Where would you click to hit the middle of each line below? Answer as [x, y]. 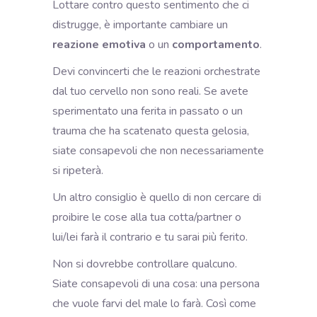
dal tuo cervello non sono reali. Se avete [150, 91]
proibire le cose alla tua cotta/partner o [147, 217]
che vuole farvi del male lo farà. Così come [154, 303]
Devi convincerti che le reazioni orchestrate [156, 71]
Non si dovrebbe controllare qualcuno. [145, 264]
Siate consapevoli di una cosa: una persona [156, 283]
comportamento [216, 44]
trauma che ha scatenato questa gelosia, [151, 131]
